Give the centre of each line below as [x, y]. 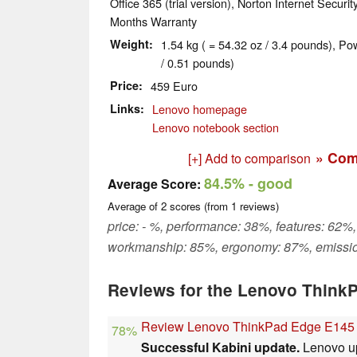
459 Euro [174, 86]
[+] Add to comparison [249, 159]
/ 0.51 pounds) [198, 63]
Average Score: [154, 184]
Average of [134, 206]
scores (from [199, 206]
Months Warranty [153, 22]
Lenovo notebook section [216, 127]
